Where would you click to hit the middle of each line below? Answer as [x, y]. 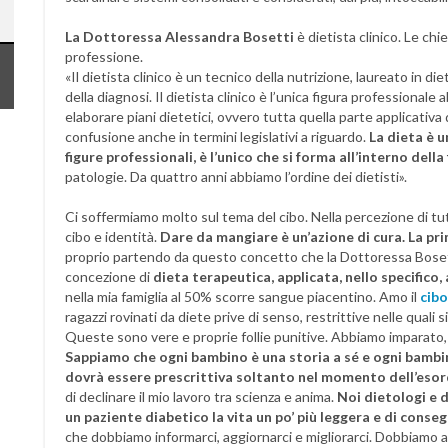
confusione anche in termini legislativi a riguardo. [217, 136]
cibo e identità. [112, 236]
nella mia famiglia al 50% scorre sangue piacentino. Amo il [242, 296]
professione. [104, 56]
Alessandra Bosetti [229, 36]
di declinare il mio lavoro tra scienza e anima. [201, 396]
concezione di [109, 276]
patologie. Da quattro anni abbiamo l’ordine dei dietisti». [236, 176]
